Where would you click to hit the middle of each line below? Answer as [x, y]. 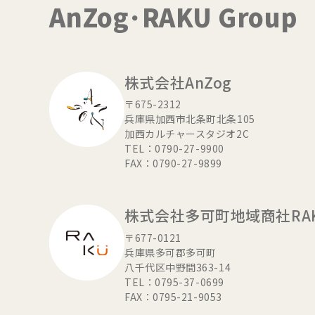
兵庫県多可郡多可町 [171, 252]
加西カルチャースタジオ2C [187, 134]
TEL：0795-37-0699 [174, 282]
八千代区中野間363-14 [178, 267]
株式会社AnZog [178, 82]
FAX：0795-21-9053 [173, 296]
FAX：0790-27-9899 [173, 163]
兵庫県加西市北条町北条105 [190, 119]
